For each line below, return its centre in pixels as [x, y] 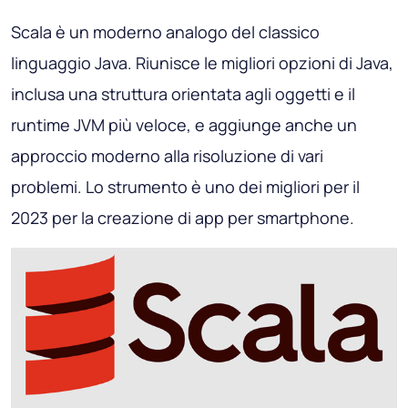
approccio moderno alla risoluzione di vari [167, 155]
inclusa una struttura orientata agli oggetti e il [183, 93]
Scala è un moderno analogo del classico [165, 31]
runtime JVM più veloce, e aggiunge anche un [184, 124]
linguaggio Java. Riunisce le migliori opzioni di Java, [202, 62]
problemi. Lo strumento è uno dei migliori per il [185, 186]
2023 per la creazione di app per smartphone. [183, 217]
